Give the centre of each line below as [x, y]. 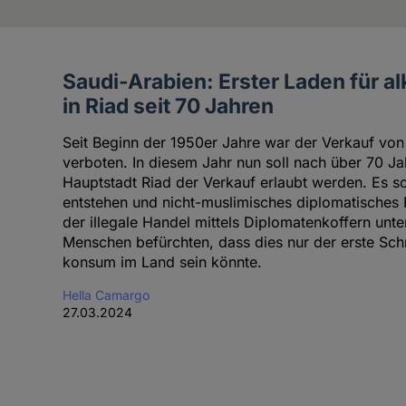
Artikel [63, 82]
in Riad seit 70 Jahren [168, 105]
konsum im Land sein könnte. [162, 261]
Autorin [66, 130]
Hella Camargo [106, 295]
